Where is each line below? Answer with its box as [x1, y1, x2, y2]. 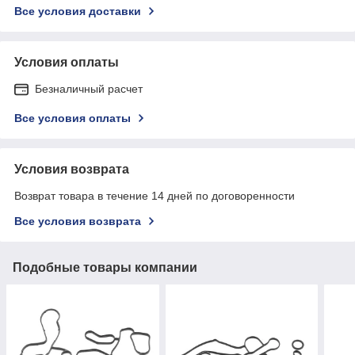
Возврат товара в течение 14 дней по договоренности [14, 189, 295, 202]
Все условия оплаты [14, 111, 131, 124]
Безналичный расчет [35, 82, 143, 95]
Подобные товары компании [13, 260, 197, 274]
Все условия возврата [14, 214, 141, 227]
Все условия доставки [14, 4, 141, 17]
